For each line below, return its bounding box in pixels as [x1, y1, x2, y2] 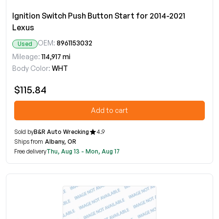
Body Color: [12, 64, 50, 72]
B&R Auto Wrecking [34, 128, 89, 135]
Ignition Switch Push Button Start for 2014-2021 [12, 11, 185, 21]
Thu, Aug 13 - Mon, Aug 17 [46, 148, 120, 155]
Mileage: [12, 52, 40, 61]
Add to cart [91, 106, 128, 114]
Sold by [14, 128, 34, 135]
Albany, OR [45, 138, 76, 145]
